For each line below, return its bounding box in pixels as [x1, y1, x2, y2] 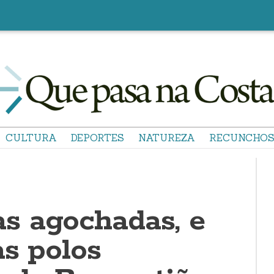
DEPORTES [71, 131, 124, 144]
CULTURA [6, 131, 57, 144]
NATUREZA [138, 131, 195, 144]
